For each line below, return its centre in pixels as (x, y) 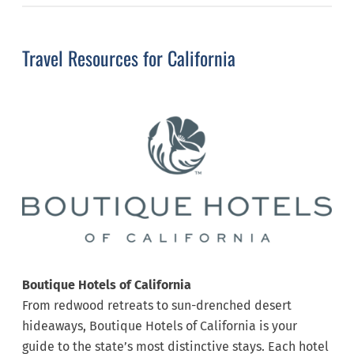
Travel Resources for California (129, 57)
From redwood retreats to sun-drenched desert (157, 306)
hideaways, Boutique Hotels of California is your (160, 326)
